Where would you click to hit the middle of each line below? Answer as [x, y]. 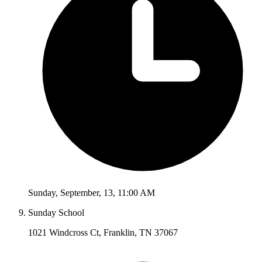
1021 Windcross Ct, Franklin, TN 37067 [103, 233]
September [80, 193]
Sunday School [56, 213]
